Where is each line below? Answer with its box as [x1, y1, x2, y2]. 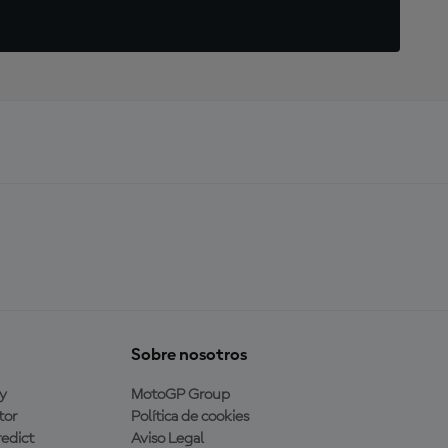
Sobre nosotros [130, 345, 247, 364]
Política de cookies [130, 408, 249, 425]
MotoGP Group [130, 386, 230, 403]
